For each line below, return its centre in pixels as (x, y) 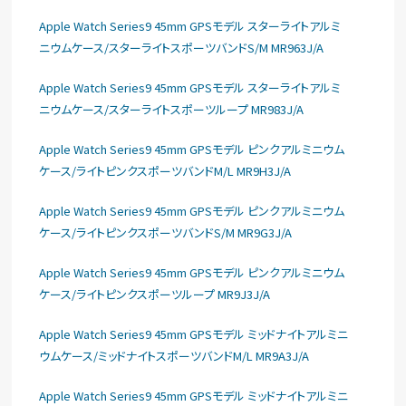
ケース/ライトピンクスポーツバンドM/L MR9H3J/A (165, 171)
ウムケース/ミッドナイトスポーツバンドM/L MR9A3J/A (174, 356)
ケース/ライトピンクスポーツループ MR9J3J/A (155, 294)
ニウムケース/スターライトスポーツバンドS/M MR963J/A (182, 48)
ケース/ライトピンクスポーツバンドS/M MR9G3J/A (166, 232)
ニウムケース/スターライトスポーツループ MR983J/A (172, 109)
